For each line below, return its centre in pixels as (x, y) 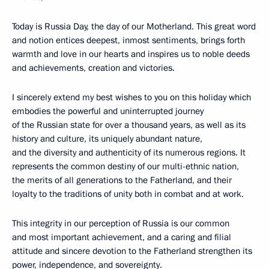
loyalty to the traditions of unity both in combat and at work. (128, 194)
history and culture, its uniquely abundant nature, (107, 139)
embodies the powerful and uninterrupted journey (108, 111)
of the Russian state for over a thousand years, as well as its (129, 125)
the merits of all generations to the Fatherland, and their (122, 180)
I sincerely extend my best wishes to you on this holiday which (131, 97)
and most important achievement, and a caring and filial (122, 237)
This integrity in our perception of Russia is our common (121, 223)
